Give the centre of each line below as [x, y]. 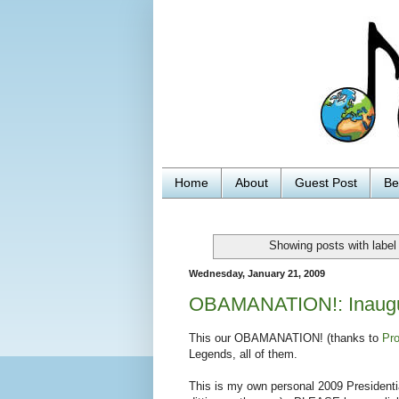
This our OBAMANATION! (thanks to [285, 338]
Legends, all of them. [243, 354]
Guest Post [326, 183]
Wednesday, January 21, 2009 [257, 273]
